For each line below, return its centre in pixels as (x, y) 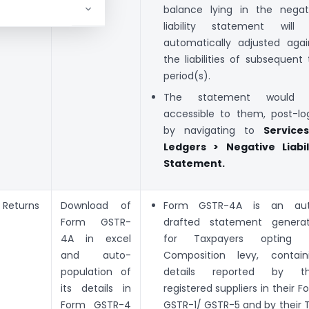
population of (96, 272)
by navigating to (213, 131)
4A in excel (96, 239)
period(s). (187, 76)
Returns (21, 206)
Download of (96, 206)
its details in (96, 289)
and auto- (96, 256)
